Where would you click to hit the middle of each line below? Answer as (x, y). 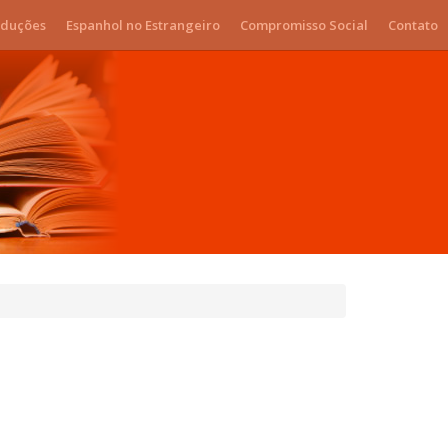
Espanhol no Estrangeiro (143, 25)
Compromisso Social (304, 25)
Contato (413, 25)
